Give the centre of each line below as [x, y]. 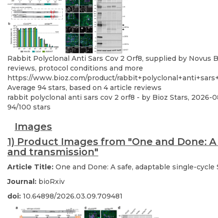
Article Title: [31, 167]
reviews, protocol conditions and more [75, 68]
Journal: [23, 181]
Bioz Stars [170, 97]
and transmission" [53, 152]
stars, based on [75, 87]
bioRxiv [52, 181]
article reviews [135, 87]
